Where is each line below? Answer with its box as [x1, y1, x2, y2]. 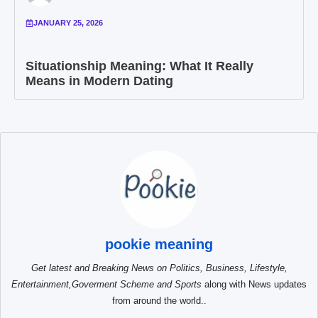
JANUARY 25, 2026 [33, 18, 103, 27]
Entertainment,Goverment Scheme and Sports [11, 278, 202, 290]
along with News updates [202, 278, 307, 290]
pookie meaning [105, 236, 213, 252]
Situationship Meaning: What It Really [26, 58, 253, 73]
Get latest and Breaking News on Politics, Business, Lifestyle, [31, 262, 287, 273]
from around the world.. [111, 295, 207, 306]
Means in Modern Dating [26, 73, 173, 88]
